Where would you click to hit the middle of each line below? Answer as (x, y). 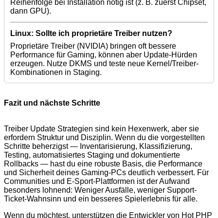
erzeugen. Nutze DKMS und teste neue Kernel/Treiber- (104, 64)
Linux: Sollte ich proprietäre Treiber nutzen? (91, 34)
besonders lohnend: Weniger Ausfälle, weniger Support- (100, 190)
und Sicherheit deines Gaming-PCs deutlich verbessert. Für (106, 173)
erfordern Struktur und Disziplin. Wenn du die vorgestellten (104, 138)
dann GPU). (31, 11)
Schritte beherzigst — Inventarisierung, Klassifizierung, (98, 146)
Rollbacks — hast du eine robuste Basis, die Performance (103, 164)
